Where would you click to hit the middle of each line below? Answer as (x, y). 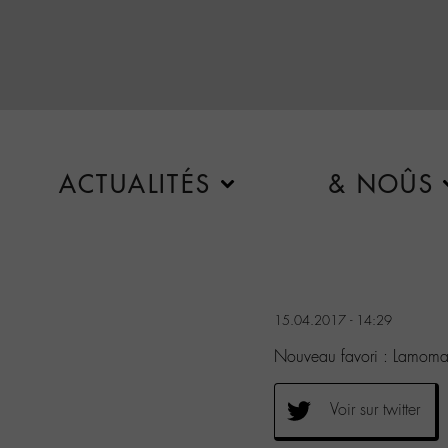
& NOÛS (381, 184)
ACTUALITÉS (135, 184)
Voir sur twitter (375, 409)
